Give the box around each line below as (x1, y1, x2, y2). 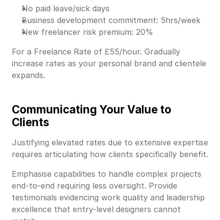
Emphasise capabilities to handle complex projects (12, 169, 201, 179)
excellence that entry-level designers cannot (12, 204, 181, 215)
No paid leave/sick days (22, 3, 110, 14)
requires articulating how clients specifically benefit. (12, 149, 208, 160)
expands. (12, 70, 45, 81)
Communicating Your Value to (12, 103, 171, 116)
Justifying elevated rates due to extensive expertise (12, 137, 208, 148)
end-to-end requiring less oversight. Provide (12, 181, 177, 191)
